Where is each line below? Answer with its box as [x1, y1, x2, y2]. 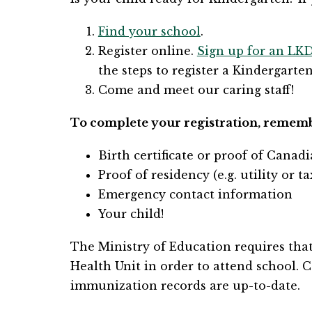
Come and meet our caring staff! [97, 83, 294, 97]
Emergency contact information [97, 187, 292, 202]
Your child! [97, 207, 164, 221]
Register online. [97, 44, 197, 58]
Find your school [97, 24, 201, 39]
